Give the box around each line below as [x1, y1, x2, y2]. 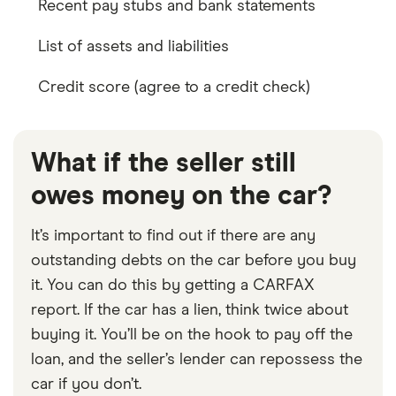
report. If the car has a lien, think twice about [31, 301, 348, 318]
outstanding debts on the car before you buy [31, 252, 356, 269]
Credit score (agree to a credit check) [38, 79, 310, 95]
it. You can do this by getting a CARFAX [31, 277, 315, 293]
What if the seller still [31, 149, 296, 177]
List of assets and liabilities [38, 38, 229, 55]
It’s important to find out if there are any [31, 227, 316, 244]
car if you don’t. [31, 376, 141, 392]
